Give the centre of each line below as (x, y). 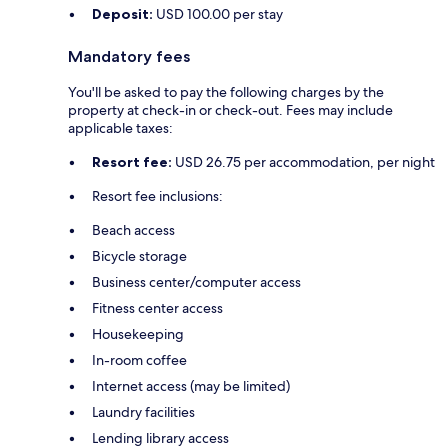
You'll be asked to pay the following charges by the (226, 92)
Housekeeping (138, 334)
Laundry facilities (143, 412)
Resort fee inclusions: (157, 196)
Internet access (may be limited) (191, 386)
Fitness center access (157, 308)
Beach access (133, 230)
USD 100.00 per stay (218, 14)
